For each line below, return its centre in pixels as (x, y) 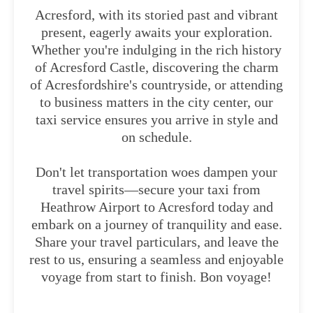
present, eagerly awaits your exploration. (156, 32)
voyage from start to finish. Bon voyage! (156, 277)
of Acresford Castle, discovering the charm (156, 67)
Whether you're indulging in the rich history (156, 50)
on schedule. (156, 137)
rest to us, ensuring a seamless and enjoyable (156, 259)
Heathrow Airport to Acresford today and (156, 207)
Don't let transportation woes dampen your (156, 172)
